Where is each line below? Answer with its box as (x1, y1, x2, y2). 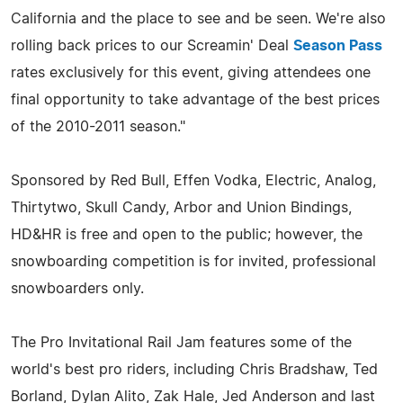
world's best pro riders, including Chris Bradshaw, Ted (11, 362, 378, 377)
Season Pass (293, 38, 382, 53)
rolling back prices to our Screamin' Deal (11, 38, 293, 53)
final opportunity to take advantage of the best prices (11, 92, 380, 107)
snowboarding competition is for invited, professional (11, 254, 376, 269)
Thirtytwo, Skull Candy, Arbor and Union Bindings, (11, 200, 352, 215)
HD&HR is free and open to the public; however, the (11, 227, 363, 242)
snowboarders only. (11, 281, 144, 296)
